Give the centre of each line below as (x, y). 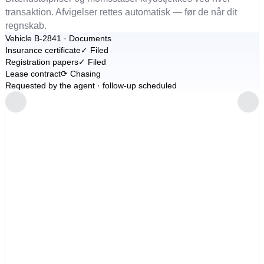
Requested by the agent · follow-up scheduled (91, 86)
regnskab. (26, 26)
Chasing (85, 74)
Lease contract (33, 74)
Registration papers (42, 62)
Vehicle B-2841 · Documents (58, 39)
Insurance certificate (43, 50)
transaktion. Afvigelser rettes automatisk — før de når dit (121, 12)
